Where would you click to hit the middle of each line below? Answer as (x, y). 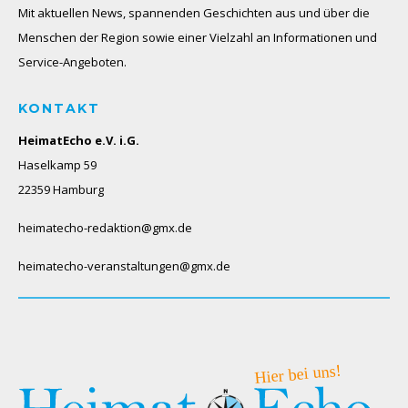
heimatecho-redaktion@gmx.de (105, 228)
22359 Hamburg (61, 190)
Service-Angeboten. (72, 62)
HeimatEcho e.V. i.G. (79, 141)
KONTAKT (59, 109)
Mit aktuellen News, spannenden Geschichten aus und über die (194, 13)
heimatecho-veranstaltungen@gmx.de (124, 266)
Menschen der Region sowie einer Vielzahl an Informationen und (198, 38)
